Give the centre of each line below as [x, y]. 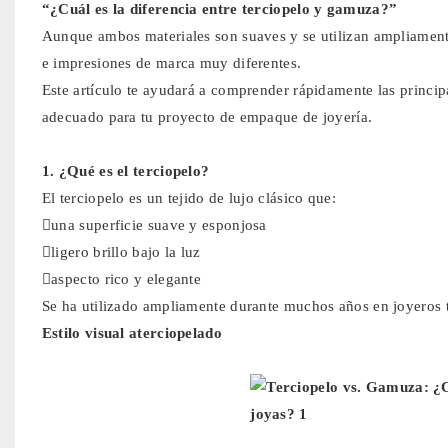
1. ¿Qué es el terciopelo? [125, 170]
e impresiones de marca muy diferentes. [171, 62]
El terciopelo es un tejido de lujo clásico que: [188, 197]
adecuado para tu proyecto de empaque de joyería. [207, 116]
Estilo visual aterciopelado [131, 332]
